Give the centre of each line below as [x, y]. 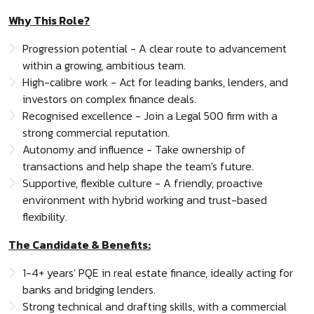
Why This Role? [49, 20]
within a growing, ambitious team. [104, 65]
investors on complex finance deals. [109, 99]
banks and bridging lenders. [89, 289]
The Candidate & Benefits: [80, 245]
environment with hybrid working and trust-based [145, 200]
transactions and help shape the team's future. [138, 166]
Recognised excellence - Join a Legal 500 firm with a [150, 116]
